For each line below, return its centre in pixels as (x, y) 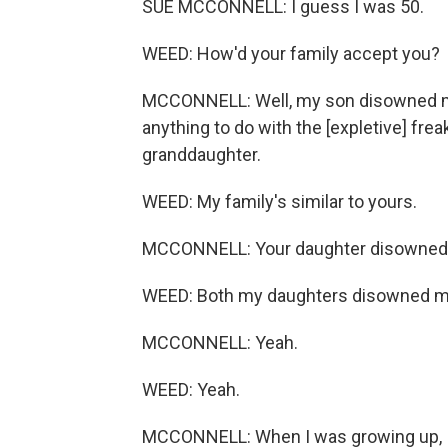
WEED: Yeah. (191, 390)
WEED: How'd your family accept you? (291, 54)
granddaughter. (201, 155)
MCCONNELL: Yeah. (220, 343)
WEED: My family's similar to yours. (279, 202)
